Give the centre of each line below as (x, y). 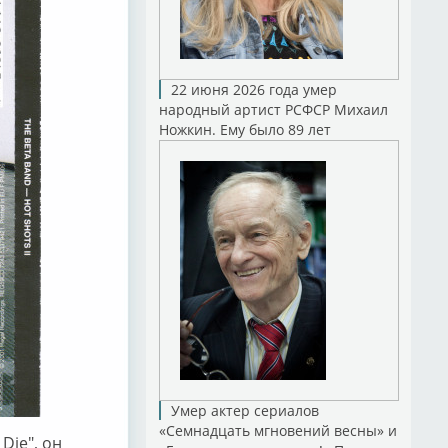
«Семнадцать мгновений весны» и (277, 430)
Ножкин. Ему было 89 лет (244, 129)
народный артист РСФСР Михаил (273, 109)
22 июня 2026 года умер (253, 89)
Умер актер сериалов (244, 410)
